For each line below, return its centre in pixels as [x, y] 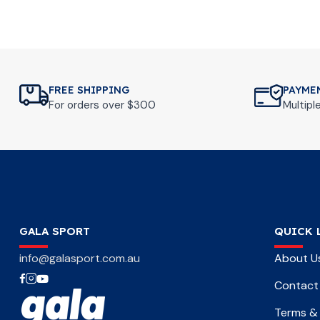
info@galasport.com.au [80, 258]
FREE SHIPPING [89, 90]
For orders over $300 [102, 105]
